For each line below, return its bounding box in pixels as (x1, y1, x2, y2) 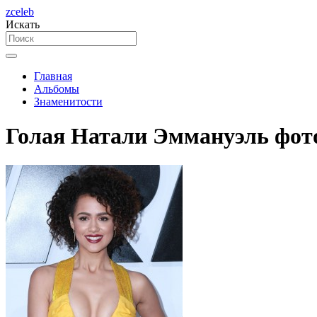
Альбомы (34, 83, 79, 95)
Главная (34, 70, 72, 82)
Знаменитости (34, 96, 103, 108)
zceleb (6, 6, 34, 18)
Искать (6, 18, 40, 30)
